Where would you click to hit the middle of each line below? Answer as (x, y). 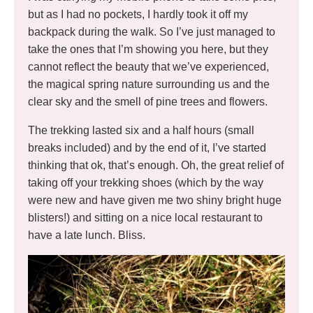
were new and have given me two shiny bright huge (155, 201)
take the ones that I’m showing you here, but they (148, 50)
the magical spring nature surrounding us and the (149, 85)
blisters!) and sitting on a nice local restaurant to (145, 218)
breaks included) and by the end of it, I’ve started (147, 148)
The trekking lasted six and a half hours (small (141, 131)
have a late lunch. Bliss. (87, 235)
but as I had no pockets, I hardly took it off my (138, 15)
